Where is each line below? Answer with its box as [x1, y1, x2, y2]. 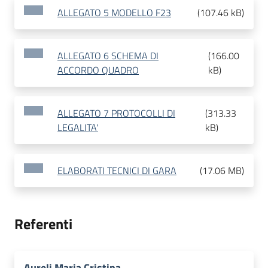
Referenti [14, 213, 72, 235]
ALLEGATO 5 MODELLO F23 [57, 5, 171, 20]
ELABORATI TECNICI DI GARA [57, 163, 176, 178]
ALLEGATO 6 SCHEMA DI [57, 48, 159, 63]
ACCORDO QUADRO [57, 63, 139, 78]
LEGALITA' [57, 120, 98, 135]
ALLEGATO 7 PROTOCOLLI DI [57, 106, 175, 121]
